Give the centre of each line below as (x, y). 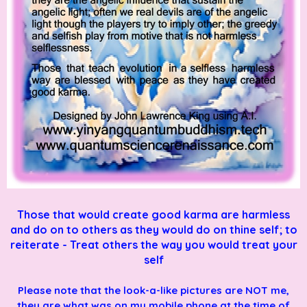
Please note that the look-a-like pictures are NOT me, (153, 290)
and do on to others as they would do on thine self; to (153, 229)
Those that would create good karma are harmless (153, 214)
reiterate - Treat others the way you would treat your (153, 244)
